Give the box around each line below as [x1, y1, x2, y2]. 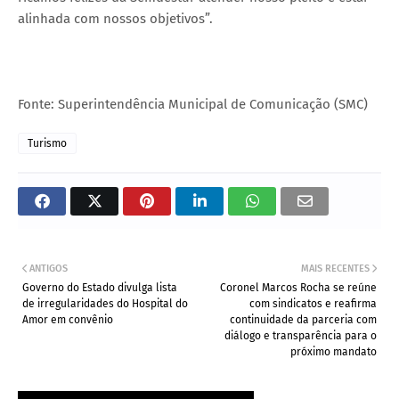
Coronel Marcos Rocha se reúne [220, 281, 377, 295]
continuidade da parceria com [230, 313, 377, 327]
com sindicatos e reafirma [249, 297, 377, 311]
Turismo [28, 137, 67, 151]
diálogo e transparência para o [224, 330, 377, 343]
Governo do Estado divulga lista [22, 281, 177, 295]
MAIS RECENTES [301, 263, 370, 275]
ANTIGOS [29, 263, 68, 275]
